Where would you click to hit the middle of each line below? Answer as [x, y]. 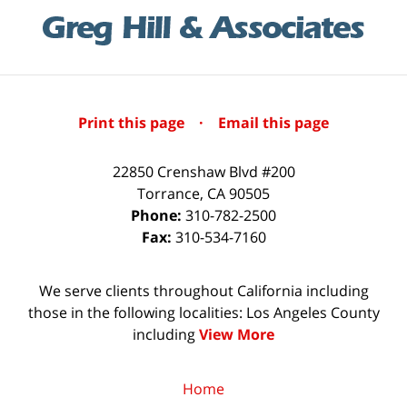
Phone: [158, 216]
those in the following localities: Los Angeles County [203, 313]
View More [237, 335]
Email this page [273, 123]
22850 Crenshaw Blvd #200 [203, 172]
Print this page [133, 123]
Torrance [169, 194]
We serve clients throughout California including [203, 291]
